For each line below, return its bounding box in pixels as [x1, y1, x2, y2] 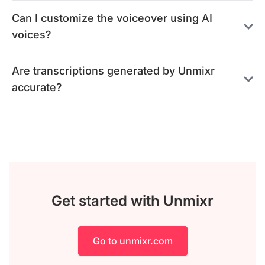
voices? [12, 28, 51, 41]
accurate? [12, 80, 62, 93]
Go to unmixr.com [92, 234, 173, 247]
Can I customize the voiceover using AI [12, 11, 212, 24]
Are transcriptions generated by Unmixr [12, 64, 215, 77]
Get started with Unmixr [51, 192, 214, 209]
